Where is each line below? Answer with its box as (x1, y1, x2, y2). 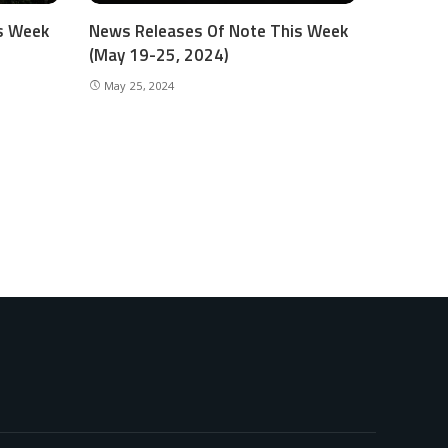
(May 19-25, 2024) (88, 41, 229, 68)
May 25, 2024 (103, 77, 175, 93)
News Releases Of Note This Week (88, 17, 348, 44)
